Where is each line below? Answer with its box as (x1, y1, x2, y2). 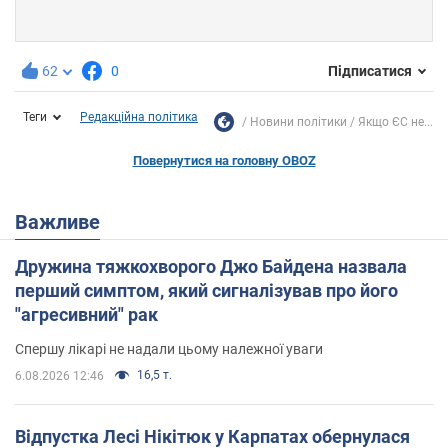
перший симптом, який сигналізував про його (15, 279, 398, 301)
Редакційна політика (80, 109, 198, 124)
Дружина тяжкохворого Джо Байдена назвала (15, 255, 407, 277)
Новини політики (250, 114, 347, 129)
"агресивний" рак (15, 303, 158, 325)
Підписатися (328, 63, 412, 80)
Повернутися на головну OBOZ (132, 152, 316, 168)
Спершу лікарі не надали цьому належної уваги (15, 340, 323, 357)
